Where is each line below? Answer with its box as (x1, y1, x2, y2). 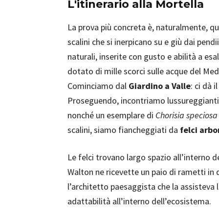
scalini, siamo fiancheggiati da (67, 124, 180, 135)
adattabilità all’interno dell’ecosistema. (67, 196, 211, 207)
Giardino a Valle (129, 80, 191, 91)
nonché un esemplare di (67, 109, 155, 121)
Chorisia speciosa (155, 109, 218, 121)
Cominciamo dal (67, 80, 129, 91)
